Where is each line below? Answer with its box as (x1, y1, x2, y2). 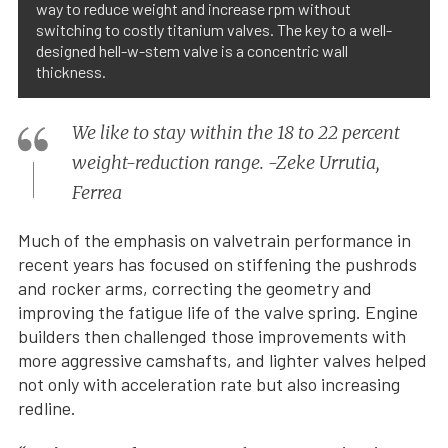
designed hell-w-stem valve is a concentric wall (36, 41, 348, 61)
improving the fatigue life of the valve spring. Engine (18, 301, 418, 324)
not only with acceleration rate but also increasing (18, 373, 400, 396)
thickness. (36, 62, 106, 82)
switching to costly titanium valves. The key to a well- (36, 20, 392, 40)
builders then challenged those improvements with (18, 325, 406, 348)
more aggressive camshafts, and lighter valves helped (18, 349, 427, 372)
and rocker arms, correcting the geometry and (18, 277, 372, 300)
